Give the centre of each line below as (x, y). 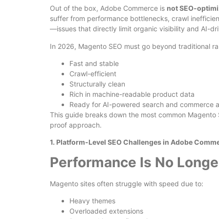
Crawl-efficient (93, 73)
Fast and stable (94, 63)
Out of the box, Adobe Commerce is (108, 8)
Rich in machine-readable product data (132, 94)
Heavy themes (92, 201)
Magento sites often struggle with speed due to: (127, 183)
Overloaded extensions (106, 211)
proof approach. (76, 125)
